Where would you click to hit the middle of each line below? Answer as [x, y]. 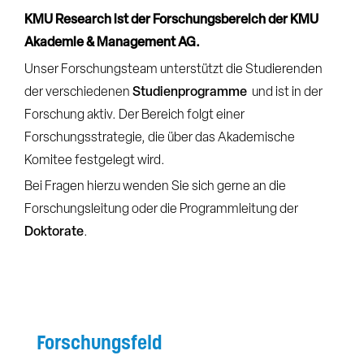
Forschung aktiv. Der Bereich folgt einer [134, 115]
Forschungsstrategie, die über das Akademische [160, 138]
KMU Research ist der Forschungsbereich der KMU [171, 21]
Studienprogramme [191, 92]
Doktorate [54, 233]
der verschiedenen [78, 92]
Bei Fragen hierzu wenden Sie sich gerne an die [155, 187]
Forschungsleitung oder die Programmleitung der [161, 210]
